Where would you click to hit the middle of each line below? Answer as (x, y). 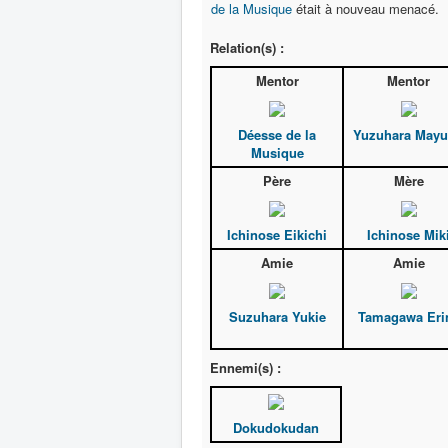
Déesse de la (277, 135)
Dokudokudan (276, 428)
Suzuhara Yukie (277, 317)
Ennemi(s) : (245, 367)
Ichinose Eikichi (277, 235)
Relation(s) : (247, 47)
